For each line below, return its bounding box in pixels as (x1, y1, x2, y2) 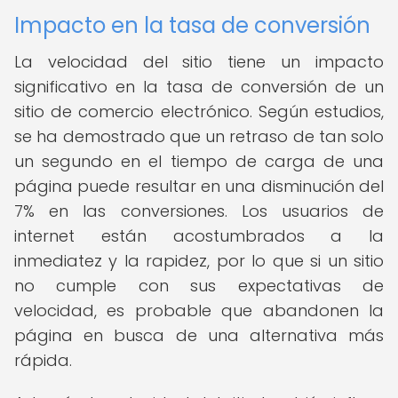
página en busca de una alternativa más (14, 324, 384, 346)
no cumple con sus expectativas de (14, 275, 384, 297)
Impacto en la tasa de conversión (14, 11, 370, 40)
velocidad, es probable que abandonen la (14, 299, 384, 322)
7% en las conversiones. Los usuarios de (14, 200, 384, 222)
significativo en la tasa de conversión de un (14, 76, 384, 98)
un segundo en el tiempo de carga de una (14, 150, 384, 172)
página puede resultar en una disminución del (14, 175, 384, 197)
